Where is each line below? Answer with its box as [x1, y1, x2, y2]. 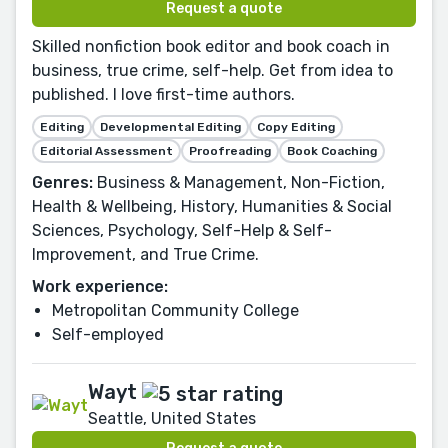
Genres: [32, 173, 93, 193]
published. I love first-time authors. [32, 85, 295, 105]
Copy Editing [257, 120, 335, 135]
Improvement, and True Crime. [32, 245, 259, 265]
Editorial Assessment [40, 144, 173, 159]
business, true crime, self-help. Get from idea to [32, 61, 393, 81]
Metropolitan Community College [52, 301, 299, 321]
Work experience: [32, 277, 168, 297]
